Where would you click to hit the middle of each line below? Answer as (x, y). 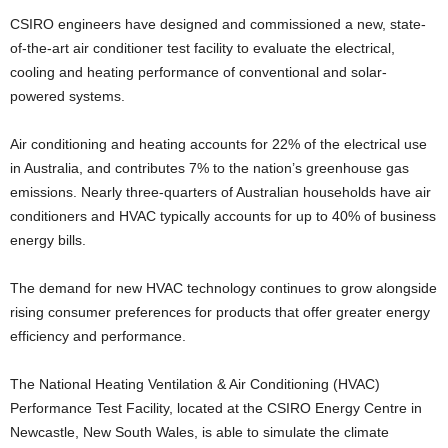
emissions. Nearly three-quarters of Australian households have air (220, 191)
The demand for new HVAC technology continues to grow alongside (223, 287)
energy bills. (48, 239)
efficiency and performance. (98, 335)
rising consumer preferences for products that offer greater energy (220, 311)
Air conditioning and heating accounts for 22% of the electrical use (218, 143)
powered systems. (67, 95)
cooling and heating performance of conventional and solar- (198, 71)
